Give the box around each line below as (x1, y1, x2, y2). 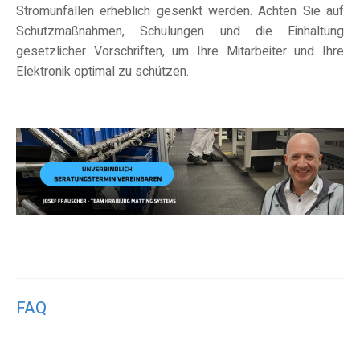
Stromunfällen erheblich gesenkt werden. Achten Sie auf (16, 2, 344, 22)
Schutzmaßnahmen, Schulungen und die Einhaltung (16, 22, 344, 42)
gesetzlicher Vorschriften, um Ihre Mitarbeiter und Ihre (16, 42, 344, 62)
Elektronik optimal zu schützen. (16, 62, 192, 82)
